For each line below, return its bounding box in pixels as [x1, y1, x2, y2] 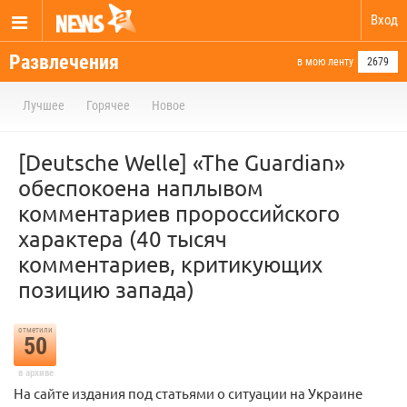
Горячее [86, 98, 130, 113]
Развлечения [9, 51, 119, 74]
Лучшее [23, 98, 65, 113]
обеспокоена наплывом [18, 174, 263, 201]
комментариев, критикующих [18, 251, 323, 277]
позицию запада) [18, 276, 194, 303]
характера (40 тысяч [18, 225, 227, 252]
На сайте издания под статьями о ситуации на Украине [14, 384, 362, 402]
